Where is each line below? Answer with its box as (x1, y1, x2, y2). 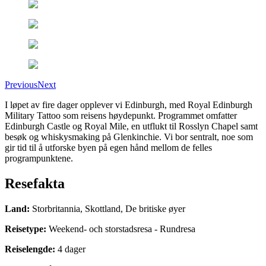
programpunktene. (5, 153, 73, 163)
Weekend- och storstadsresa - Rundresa (49, 223, 195, 234)
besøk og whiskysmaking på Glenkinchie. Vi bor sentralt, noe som (5, 131, 253, 142)
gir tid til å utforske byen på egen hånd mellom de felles (5, 142, 212, 153)
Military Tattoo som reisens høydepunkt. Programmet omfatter (5, 110, 237, 121)
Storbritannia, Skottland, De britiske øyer (32, 203, 185, 214)
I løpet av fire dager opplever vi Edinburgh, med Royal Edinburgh (5, 99, 252, 110)
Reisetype (5, 223, 43, 234)
